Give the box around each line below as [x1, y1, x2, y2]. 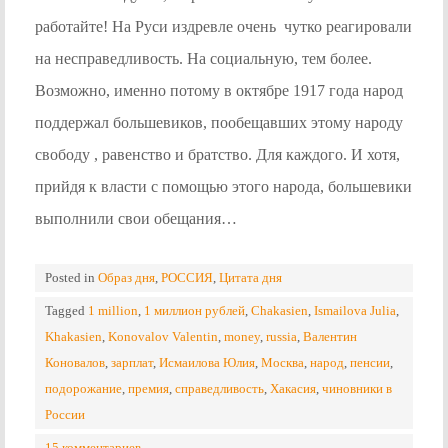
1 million [88, 303, 138, 319]
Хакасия [270, 381, 316, 397]
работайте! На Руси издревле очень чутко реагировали [35, 18, 412, 36]
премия [128, 381, 169, 397]
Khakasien [45, 329, 102, 345]
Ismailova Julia [314, 303, 396, 319]
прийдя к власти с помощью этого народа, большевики [35, 178, 412, 196]
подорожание [45, 381, 122, 397]
